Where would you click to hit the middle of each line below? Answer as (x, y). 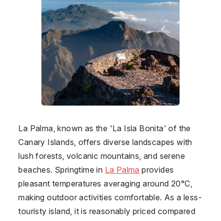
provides (157, 169)
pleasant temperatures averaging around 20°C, (105, 183)
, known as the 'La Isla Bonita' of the (122, 128)
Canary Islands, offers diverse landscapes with (105, 142)
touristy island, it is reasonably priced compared (107, 211)
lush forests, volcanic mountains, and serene (102, 156)
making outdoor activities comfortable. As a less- (110, 197)
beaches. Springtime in (62, 169)
